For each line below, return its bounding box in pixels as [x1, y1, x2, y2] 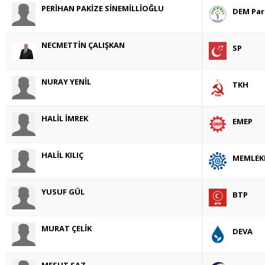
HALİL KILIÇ [41, 149, 83, 160]
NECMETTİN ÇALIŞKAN [41, 39, 125, 50]
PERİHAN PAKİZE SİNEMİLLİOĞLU [41, 2, 164, 14]
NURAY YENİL [41, 76, 91, 87]
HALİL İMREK [41, 112, 88, 124]
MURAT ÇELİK [41, 222, 92, 234]
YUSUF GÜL [41, 186, 85, 197]
